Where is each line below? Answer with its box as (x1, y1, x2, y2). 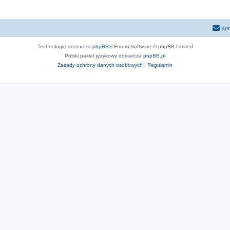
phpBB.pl (143, 52, 165, 59)
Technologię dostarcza (37, 43, 92, 49)
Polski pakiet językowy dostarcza (65, 52, 143, 59)
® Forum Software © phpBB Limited (108, 43, 193, 49)
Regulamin (147, 62, 172, 68)
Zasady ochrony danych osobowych (57, 62, 143, 68)
